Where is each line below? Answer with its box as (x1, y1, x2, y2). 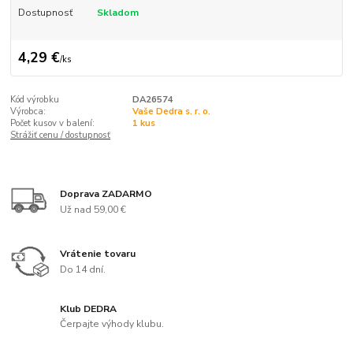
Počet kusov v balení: (10, 117, 95, 129)
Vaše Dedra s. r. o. (132, 105, 210, 117)
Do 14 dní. (60, 262, 106, 276)
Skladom (96, 6, 139, 20)
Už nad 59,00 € (60, 203, 127, 216)
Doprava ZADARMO (60, 187, 153, 200)
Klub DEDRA (60, 302, 117, 315)
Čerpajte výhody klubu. (60, 318, 165, 331)
